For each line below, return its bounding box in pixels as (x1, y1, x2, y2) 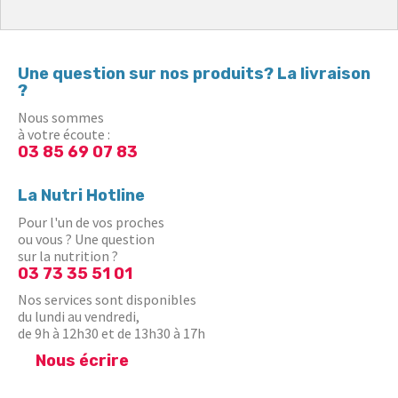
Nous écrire (36, 351, 129, 371)
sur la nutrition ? (18, 247, 118, 266)
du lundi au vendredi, (18, 307, 139, 326)
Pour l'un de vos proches (18, 213, 164, 232)
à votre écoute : (18, 125, 110, 144)
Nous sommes (18, 108, 107, 127)
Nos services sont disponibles (18, 291, 196, 309)
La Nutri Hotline (18, 186, 145, 206)
